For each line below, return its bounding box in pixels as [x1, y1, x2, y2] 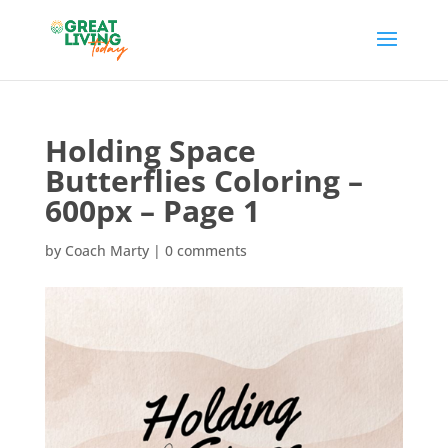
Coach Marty [64, 241, 149, 260]
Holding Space [44, 130, 256, 171]
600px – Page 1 [44, 190, 260, 231]
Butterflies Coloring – [44, 160, 363, 201]
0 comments [164, 241, 247, 260]
